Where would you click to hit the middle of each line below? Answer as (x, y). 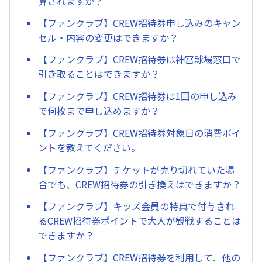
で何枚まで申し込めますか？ (99, 111)
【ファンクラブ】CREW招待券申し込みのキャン (139, 23)
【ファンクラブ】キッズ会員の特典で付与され (136, 206)
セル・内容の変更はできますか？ (108, 37)
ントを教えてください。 (89, 147)
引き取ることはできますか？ (99, 74)
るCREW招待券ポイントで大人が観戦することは (139, 221)
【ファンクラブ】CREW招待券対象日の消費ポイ (139, 132)
